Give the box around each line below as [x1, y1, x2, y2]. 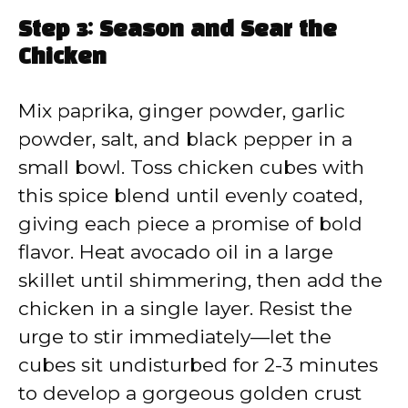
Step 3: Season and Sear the [18, 20, 337, 41]
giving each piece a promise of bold [18, 211, 362, 235]
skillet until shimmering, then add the [18, 268, 382, 291]
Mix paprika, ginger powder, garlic [18, 98, 345, 122]
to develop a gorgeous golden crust [18, 381, 362, 404]
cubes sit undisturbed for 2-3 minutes [18, 352, 378, 376]
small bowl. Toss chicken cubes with [18, 155, 364, 178]
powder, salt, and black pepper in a [18, 127, 352, 150]
